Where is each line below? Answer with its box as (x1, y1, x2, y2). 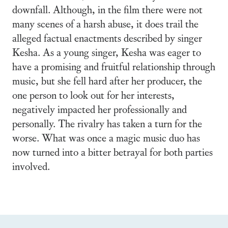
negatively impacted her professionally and (12, 101, 187, 116)
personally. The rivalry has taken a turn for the (12, 115, 202, 130)
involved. (12, 158, 50, 173)
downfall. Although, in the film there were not (12, 1, 203, 16)
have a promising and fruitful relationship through (12, 58, 215, 73)
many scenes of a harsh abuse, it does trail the (12, 15, 198, 31)
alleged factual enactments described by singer (12, 30, 202, 45)
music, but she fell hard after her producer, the (12, 72, 202, 88)
